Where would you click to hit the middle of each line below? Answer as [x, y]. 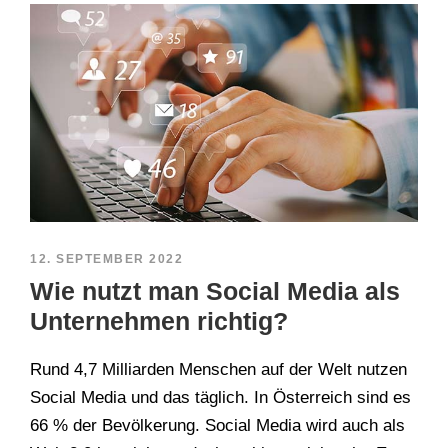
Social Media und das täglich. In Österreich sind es [220, 398]
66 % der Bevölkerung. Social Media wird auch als [217, 426]
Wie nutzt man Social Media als [215, 291]
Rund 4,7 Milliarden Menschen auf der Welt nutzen [218, 370]
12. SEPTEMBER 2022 [106, 259]
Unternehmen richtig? [159, 321]
